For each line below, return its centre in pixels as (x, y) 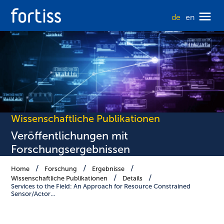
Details (133, 178)
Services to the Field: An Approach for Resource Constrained (101, 186)
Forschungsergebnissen (71, 149)
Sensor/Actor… (33, 194)
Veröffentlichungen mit (70, 136)
